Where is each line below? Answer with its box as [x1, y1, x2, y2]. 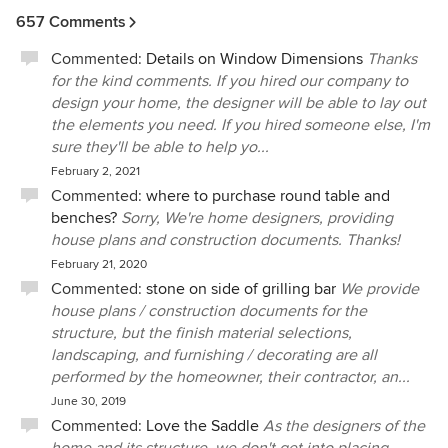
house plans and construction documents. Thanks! [51, 230, 400, 250]
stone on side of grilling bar [146, 279, 336, 299]
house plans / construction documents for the [51, 301, 367, 321]
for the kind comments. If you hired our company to [51, 71, 408, 91]
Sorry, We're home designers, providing [121, 208, 393, 228]
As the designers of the [263, 416, 425, 436]
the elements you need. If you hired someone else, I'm [51, 115, 430, 135]
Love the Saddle [146, 416, 259, 436]
